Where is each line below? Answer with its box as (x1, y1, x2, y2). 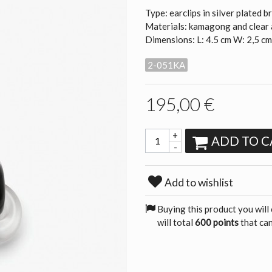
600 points (195, 216, 239, 228)
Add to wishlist (164, 175, 233, 189)
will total (157, 216, 195, 228)
